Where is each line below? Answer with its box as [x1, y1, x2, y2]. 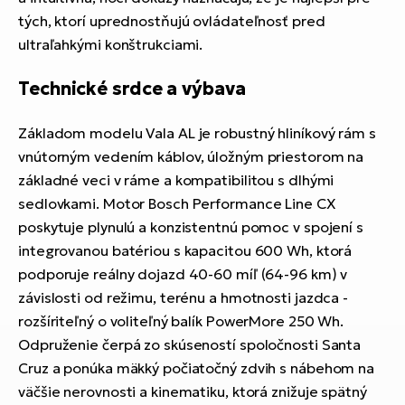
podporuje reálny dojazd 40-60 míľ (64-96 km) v [18, 265, 348, 284]
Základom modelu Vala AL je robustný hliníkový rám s [18, 124, 376, 143]
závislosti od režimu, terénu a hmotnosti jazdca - [18, 288, 349, 307]
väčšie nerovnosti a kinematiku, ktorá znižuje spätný [18, 382, 367, 401]
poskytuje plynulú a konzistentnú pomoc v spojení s [18, 218, 363, 237]
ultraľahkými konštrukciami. [18, 35, 203, 54]
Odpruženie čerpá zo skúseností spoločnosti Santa [18, 335, 362, 354]
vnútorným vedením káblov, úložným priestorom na [18, 147, 364, 166]
